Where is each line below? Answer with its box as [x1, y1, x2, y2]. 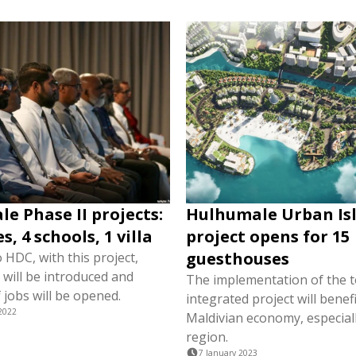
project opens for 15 [186, 226, 350, 247]
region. [186, 328, 228, 346]
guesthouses [186, 248, 289, 269]
